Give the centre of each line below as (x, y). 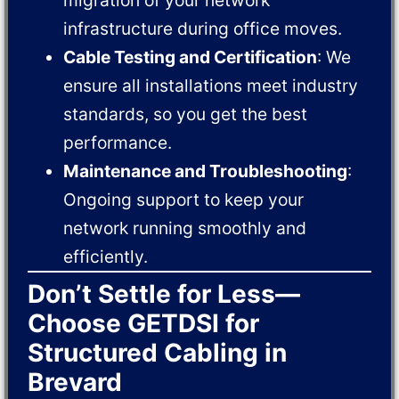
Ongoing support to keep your (184, 199)
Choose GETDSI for (144, 323)
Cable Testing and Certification (191, 57)
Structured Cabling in (158, 352)
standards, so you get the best (186, 114)
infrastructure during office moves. (203, 28)
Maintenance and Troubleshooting (206, 171)
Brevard (75, 382)
